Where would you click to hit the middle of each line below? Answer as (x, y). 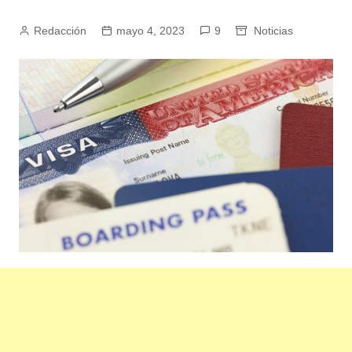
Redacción (60, 31)
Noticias (273, 31)
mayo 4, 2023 (150, 31)
